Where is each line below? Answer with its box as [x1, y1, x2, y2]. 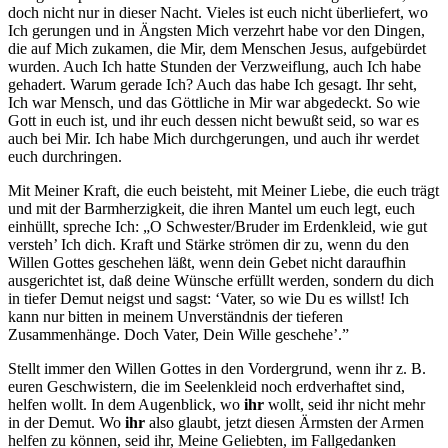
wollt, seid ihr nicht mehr [268, 396, 425, 414]
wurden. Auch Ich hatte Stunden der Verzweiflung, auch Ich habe [8, 58, 421, 76]
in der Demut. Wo [8, 414, 125, 432]
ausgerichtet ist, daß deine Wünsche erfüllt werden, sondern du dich [8, 272, 434, 290]
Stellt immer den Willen [8, 360, 160, 378]
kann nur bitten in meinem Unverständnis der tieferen [8, 308, 343, 326]
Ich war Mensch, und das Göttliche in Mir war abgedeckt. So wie [8, 94, 420, 112]
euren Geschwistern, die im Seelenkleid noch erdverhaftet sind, [8, 378, 405, 396]
